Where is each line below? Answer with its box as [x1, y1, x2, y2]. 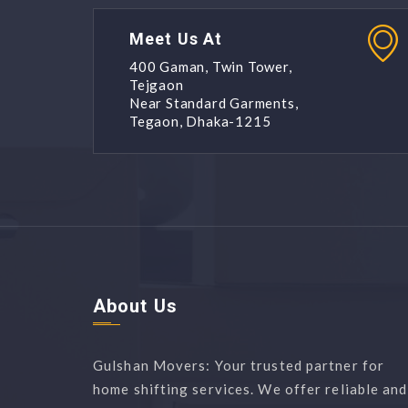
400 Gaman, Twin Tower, [129, 58, 292, 75]
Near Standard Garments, [129, 95, 299, 111]
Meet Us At [129, 29, 222, 48]
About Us [93, 295, 178, 317]
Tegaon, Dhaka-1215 [129, 113, 271, 129]
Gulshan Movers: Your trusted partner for [93, 357, 385, 373]
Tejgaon [129, 76, 184, 93]
